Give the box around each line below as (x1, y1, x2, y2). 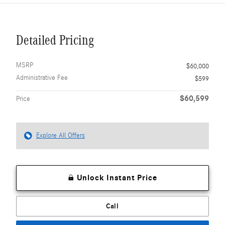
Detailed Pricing (16, 32, 94, 48)
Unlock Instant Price (76, 173, 157, 182)
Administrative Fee (16, 73, 68, 82)
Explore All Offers (36, 131, 85, 140)
